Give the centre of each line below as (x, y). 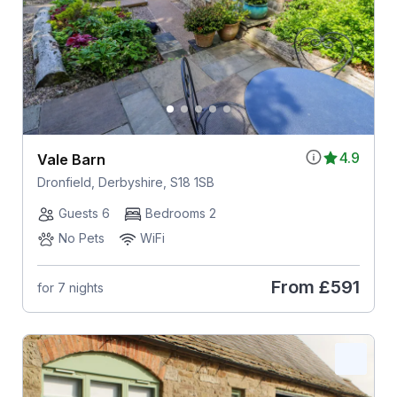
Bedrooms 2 (180, 214)
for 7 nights (70, 287)
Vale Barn (71, 160)
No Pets (81, 238)
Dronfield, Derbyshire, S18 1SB (125, 183)
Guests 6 (84, 214)
